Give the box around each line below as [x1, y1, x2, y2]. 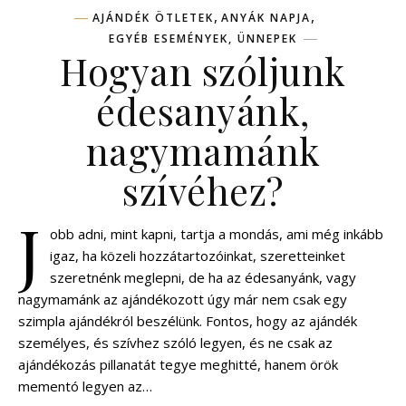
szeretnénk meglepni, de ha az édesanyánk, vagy [50, 268, 356, 287]
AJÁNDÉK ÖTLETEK [92, 10, 214, 26]
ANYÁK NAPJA [220, 10, 311, 26]
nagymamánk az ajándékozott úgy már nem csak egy [18, 290, 347, 309]
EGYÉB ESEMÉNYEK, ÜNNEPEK [109, 31, 297, 47]
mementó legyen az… [18, 377, 152, 396]
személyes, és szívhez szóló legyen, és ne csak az [18, 333, 333, 353]
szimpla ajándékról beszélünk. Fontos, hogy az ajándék [18, 312, 357, 331]
